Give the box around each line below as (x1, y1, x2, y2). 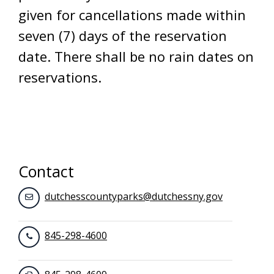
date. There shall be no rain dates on (18, 47, 254, 65)
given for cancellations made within (18, 6, 246, 24)
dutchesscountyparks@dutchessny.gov (45, 190, 223, 203)
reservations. (18, 68, 109, 86)
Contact (18, 161, 74, 182)
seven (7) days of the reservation (18, 26, 227, 45)
